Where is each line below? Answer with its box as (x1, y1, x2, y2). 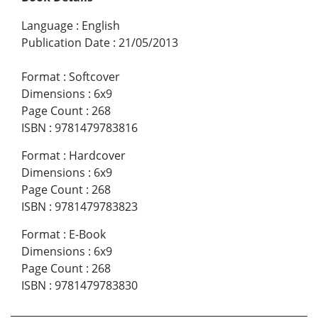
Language (21, 18, 73, 34)
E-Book (69, 226, 106, 243)
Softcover (69, 69, 120, 85)
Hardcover (69, 148, 126, 164)
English (82, 18, 120, 34)
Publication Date (21, 35, 110, 51)
